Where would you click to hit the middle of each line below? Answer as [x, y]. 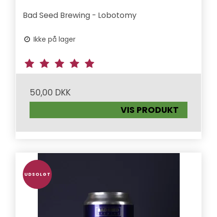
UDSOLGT [37, 175]
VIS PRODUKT [150, 110]
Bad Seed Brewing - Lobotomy [80, 15]
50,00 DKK [50, 92]
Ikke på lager [54, 39]
